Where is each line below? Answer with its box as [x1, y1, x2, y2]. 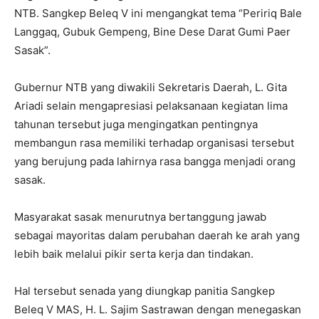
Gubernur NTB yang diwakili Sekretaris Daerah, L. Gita [14, 80, 287, 94]
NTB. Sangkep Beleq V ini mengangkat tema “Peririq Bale [14, 6, 302, 20]
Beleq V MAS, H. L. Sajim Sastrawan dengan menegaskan [14, 302, 301, 316]
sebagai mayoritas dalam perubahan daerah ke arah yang [14, 228, 300, 242]
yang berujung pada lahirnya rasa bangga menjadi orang [14, 154, 296, 168]
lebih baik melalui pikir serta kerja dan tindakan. [14, 246, 253, 261]
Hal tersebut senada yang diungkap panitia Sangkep [14, 283, 275, 298]
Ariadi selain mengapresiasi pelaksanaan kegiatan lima [14, 98, 288, 113]
